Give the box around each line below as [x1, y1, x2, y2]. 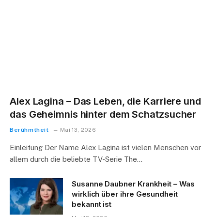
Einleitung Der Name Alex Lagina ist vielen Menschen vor [10, 143, 201, 152]
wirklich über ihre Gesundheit [72, 189, 178, 199]
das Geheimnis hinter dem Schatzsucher [10, 108, 197, 120]
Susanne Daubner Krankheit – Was [72, 179, 195, 188]
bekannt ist [72, 200, 112, 209]
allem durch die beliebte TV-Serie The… [10, 155, 142, 163]
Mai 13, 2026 [60, 127, 96, 133]
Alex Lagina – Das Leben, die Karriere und [10, 95, 201, 107]
